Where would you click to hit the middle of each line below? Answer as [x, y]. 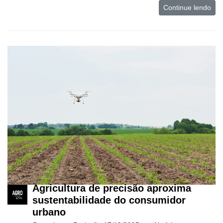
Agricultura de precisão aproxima [112, 188]
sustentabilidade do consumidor [109, 200]
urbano [49, 212]
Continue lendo [187, 7]
